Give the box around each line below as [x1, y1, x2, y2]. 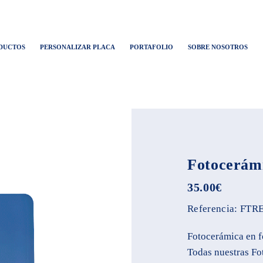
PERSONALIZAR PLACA [39, 43, 115, 50]
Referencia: [187, 203, 238, 214]
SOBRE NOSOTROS [187, 43, 248, 50]
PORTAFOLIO [129, 43, 173, 50]
